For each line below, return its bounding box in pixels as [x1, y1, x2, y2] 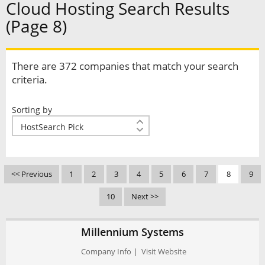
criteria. [11, 73, 47, 87]
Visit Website [141, 246, 186, 257]
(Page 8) [6, 15, 67, 38]
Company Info [81, 246, 131, 257]
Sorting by [11, 104, 52, 115]
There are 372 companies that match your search [11, 59, 238, 73]
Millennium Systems [81, 225, 184, 240]
